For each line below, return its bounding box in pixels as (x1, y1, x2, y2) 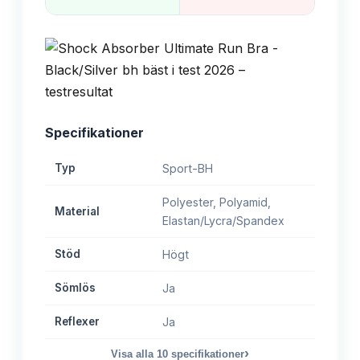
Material (55, 205, 100, 219)
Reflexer (55, 315, 100, 329)
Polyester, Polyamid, (162, 195, 271, 210)
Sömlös (55, 281, 96, 295)
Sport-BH (162, 162, 213, 176)
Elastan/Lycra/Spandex (162, 214, 284, 228)
